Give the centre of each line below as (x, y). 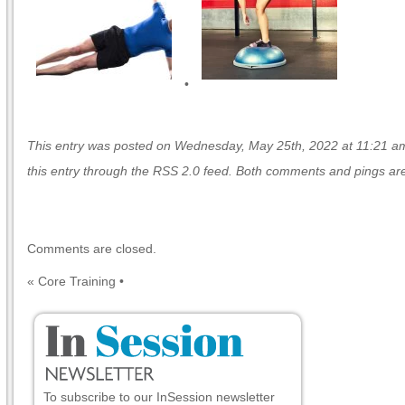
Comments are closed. (92, 249)
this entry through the (90, 171)
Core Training (77, 281)
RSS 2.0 (176, 171)
